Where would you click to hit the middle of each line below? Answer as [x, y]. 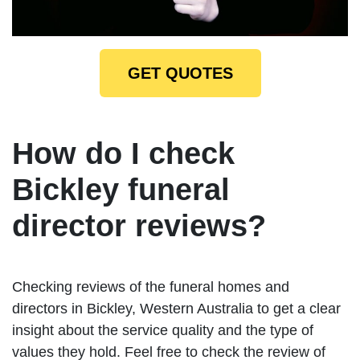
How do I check [123, 154]
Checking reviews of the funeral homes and [151, 287]
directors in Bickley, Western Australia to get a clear [176, 309]
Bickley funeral [121, 190]
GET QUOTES [180, 74]
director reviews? [139, 226]
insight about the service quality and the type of [163, 331]
